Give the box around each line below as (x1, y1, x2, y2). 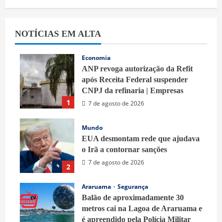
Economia (82, 54, 111, 62)
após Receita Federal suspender (82, 75, 188, 84)
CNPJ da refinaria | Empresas (82, 86, 183, 95)
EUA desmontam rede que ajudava (82, 134, 200, 143)
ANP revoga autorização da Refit (82, 64, 193, 73)
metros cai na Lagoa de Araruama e (82, 204, 202, 213)
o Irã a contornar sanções (82, 145, 167, 154)
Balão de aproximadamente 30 (82, 193, 184, 202)
